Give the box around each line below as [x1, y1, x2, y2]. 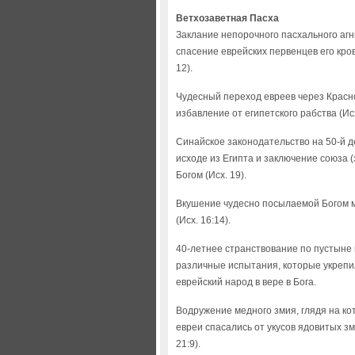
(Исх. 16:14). [176, 215, 231, 226]
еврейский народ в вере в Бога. [176, 277, 316, 288]
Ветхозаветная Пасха [176, 13, 279, 24]
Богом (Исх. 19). [176, 170, 246, 181]
